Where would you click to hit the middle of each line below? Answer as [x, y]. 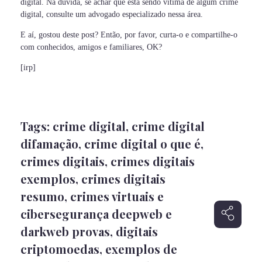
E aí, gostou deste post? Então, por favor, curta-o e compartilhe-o [129, 35]
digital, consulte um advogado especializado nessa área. [112, 14]
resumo [42, 196]
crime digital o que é [142, 144]
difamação [49, 144]
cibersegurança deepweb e [96, 214]
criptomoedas [60, 249]
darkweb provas [65, 231]
